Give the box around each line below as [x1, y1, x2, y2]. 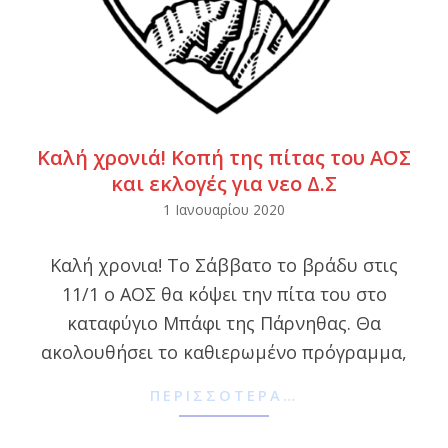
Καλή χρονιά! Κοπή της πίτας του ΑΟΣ [37, 143, 411, 171]
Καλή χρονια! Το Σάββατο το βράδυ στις [50, 253, 398, 278]
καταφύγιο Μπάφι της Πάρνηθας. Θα [67, 311, 381, 336]
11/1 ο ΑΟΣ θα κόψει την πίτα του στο [61, 282, 387, 307]
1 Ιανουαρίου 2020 [163, 199, 285, 219]
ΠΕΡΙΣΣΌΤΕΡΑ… [150, 384, 298, 405]
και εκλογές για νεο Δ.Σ [111, 169, 337, 197]
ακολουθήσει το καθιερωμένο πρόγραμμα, [41, 340, 407, 365]
